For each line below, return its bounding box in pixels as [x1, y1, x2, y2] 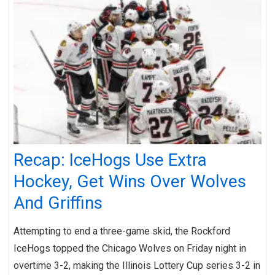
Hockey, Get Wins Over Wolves [14, 171, 246, 192]
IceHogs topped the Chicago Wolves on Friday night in [14, 242, 246, 254]
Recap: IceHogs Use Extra [14, 149, 207, 170]
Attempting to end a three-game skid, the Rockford [14, 225, 230, 237]
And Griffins [14, 192, 103, 213]
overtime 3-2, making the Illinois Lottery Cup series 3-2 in [14, 259, 260, 271]
